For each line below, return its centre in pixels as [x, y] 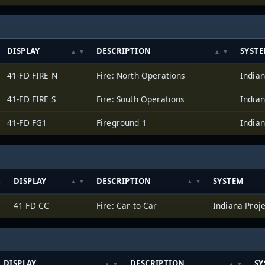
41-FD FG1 [27, 123]
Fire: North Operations [141, 76]
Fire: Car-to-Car [127, 205]
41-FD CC [32, 205]
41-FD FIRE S [31, 99]
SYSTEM [228, 181]
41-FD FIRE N [32, 76]
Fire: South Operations [141, 99]
